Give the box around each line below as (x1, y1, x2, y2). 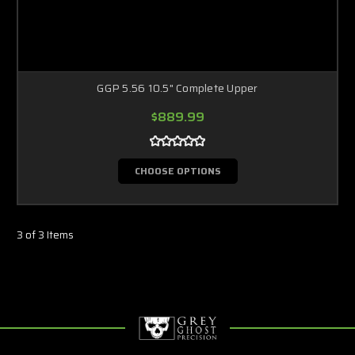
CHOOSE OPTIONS (134, 162, 221, 178)
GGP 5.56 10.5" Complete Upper (97, 78, 258, 97)
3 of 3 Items (17, 226, 74, 243)
